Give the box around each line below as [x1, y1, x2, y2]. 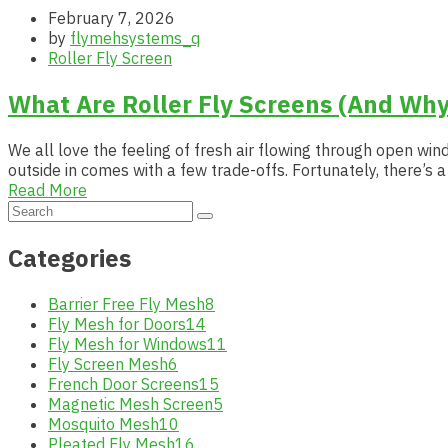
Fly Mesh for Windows [48, 333, 207, 354]
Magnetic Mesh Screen [48, 393, 213, 414]
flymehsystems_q [70, 28, 200, 49]
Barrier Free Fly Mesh [48, 293, 205, 314]
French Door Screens [48, 373, 199, 394]
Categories [8, 242, 131, 275]
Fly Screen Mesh [48, 353, 168, 374]
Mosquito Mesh [48, 413, 159, 434]
